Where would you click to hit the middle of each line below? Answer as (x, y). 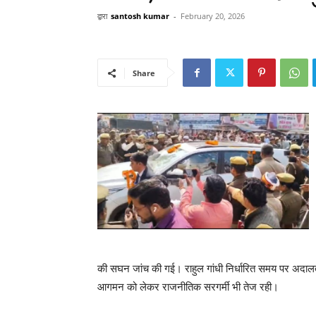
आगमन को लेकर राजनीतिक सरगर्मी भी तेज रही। (188, 287)
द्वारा (102, 16)
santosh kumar (140, 16)
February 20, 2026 (213, 16)
